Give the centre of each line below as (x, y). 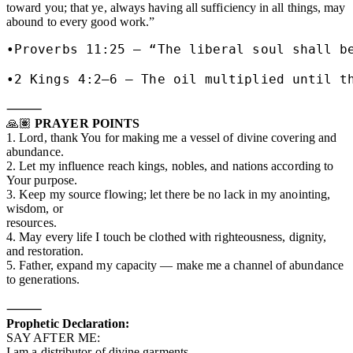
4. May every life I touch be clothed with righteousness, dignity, (167, 236)
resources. (32, 222)
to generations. (43, 279)
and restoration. (45, 251)
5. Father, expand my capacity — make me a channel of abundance (175, 265)
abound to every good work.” (81, 21)
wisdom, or (35, 208)
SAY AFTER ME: (54, 337)
